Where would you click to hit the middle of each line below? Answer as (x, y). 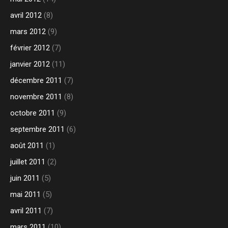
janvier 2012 (30, 64)
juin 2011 (25, 178)
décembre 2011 (36, 81)
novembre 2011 (36, 97)
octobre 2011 (33, 113)
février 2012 (30, 48)
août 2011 (27, 146)
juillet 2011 (28, 162)
